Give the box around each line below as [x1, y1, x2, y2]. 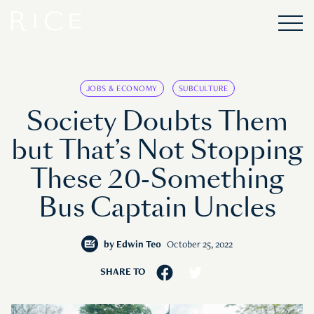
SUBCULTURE [178, 85, 228, 93]
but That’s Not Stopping [11, 133, 303, 168]
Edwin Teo [116, 240, 161, 250]
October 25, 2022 [167, 240, 233, 250]
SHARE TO [100, 268, 145, 278]
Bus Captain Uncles [38, 191, 276, 226]
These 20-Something [30, 162, 284, 197]
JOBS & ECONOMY [86, 85, 158, 93]
